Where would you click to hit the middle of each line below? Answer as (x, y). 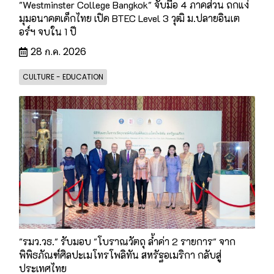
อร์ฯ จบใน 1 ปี (48, 31)
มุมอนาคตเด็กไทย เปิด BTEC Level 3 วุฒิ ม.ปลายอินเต (129, 18)
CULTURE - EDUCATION (63, 76)
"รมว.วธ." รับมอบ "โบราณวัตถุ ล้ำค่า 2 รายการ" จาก (127, 241)
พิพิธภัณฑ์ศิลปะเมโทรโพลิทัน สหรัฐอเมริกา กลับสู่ (120, 254)
